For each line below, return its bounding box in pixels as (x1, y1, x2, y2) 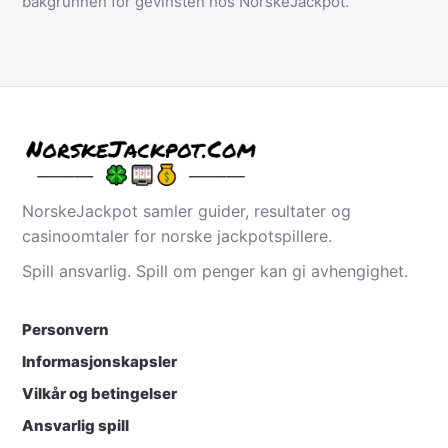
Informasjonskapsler (22, 351, 177, 371)
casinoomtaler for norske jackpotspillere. (22, 225, 332, 246)
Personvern (22, 319, 109, 339)
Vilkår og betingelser (22, 383, 177, 403)
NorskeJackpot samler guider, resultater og (22, 200, 351, 221)
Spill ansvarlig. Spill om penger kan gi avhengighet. (22, 260, 408, 281)
